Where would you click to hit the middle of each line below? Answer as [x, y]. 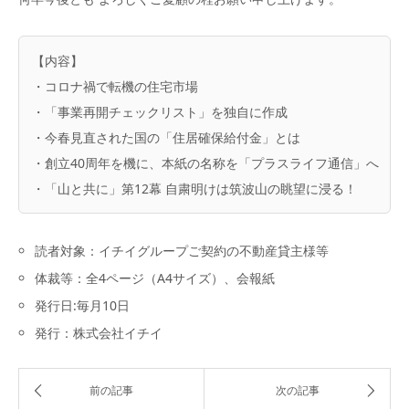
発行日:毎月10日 [83, 306]
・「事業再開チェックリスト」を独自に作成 [160, 111]
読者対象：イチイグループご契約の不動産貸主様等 [182, 251]
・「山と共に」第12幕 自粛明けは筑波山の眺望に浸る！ [194, 188]
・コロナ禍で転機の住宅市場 [115, 86]
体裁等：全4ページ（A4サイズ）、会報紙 [155, 278]
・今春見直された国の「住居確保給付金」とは [166, 137]
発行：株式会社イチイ [99, 333]
